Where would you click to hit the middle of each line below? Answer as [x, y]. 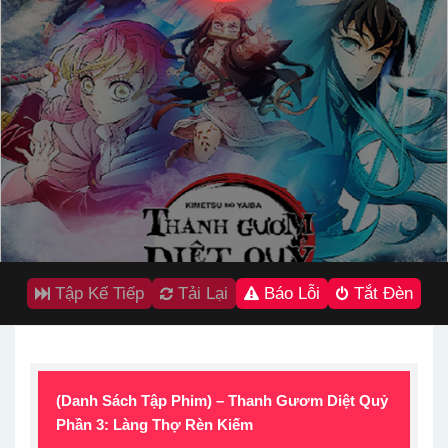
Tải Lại [200, 293]
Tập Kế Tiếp [97, 293]
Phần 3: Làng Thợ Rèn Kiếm [154, 424]
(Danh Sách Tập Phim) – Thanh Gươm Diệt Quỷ [222, 400]
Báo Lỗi [289, 293]
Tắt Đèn [381, 293]
